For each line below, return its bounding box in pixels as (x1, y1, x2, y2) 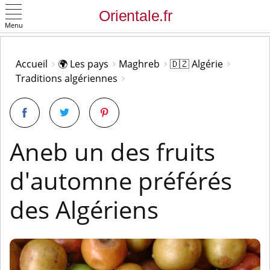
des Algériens (10, 193, 159, 226)
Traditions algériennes (16, 72, 118, 85)
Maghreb (119, 57, 160, 71)
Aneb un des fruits (10, 135, 215, 168)
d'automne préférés (10, 164, 232, 197)
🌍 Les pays (58, 57, 108, 71)
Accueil (16, 57, 48, 71)
